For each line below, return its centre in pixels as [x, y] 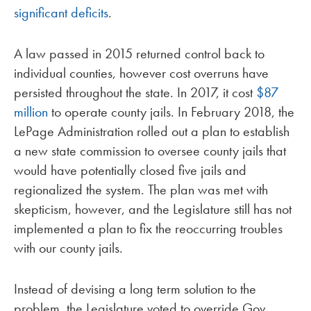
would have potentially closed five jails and [130, 170]
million [31, 111]
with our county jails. [68, 247]
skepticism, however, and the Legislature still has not [153, 209]
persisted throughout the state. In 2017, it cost [135, 92]
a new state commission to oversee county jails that [150, 150]
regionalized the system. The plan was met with [141, 189]
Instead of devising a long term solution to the [135, 288]
